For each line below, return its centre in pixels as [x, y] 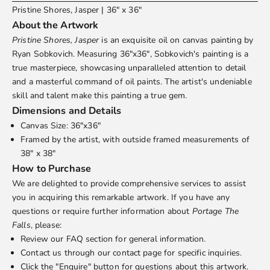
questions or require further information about [102, 212]
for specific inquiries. [202, 253]
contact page [137, 253]
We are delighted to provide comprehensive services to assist [129, 184]
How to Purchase [52, 169]
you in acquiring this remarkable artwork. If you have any [121, 198]
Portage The [215, 212]
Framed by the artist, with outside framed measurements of [135, 140]
